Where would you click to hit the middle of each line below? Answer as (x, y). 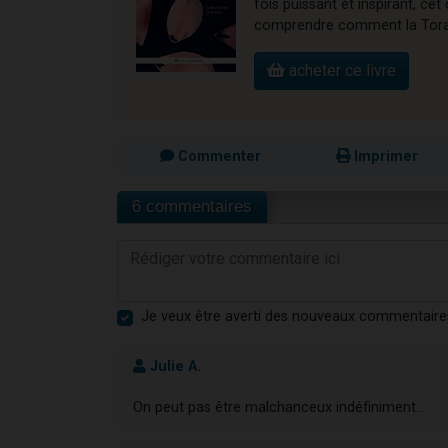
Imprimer (384, 157)
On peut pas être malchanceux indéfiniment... (279, 408)
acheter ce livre (340, 71)
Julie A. (173, 367)
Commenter (217, 157)
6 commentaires (192, 207)
